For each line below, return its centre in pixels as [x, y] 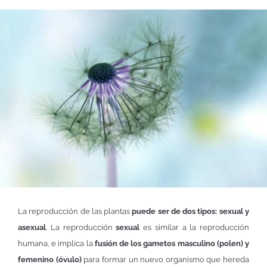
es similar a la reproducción [194, 227]
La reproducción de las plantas [75, 211]
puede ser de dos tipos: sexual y [191, 211]
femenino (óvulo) [51, 259]
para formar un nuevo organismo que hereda [166, 259]
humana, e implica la [56, 243]
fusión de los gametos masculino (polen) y [172, 243]
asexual [32, 227]
